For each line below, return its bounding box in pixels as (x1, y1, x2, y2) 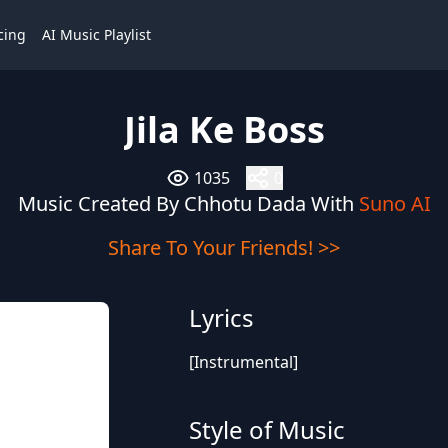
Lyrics (188, 301, 254, 334)
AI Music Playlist (42, 25, 151, 44)
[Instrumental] (188, 351, 298, 373)
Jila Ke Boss (123, 105, 325, 154)
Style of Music (188, 413, 345, 446)
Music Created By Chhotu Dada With (17, 190, 359, 217)
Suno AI (358, 190, 431, 217)
